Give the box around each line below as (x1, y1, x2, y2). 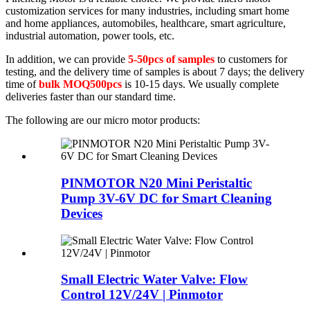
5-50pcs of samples (128, 53, 215, 66)
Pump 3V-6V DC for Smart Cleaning (61, 190, 272, 206)
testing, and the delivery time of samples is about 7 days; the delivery (6, 66, 304, 78)
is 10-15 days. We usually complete (122, 78, 279, 91)
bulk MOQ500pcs (39, 78, 122, 91)
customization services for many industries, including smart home (6, 5, 289, 17)
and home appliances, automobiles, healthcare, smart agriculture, (6, 17, 286, 30)
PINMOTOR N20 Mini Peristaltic (61, 175, 252, 190)
